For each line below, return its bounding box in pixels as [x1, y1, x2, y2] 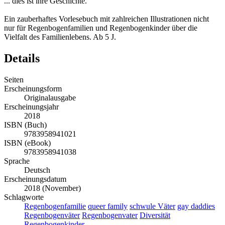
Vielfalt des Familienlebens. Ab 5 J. [4, 33, 116, 42]
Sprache [4, 157, 30, 166]
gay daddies [177, 202, 215, 211]
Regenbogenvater [82, 211, 138, 220]
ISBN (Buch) [4, 121, 47, 130]
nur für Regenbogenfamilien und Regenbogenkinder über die [4, 24, 197, 33]
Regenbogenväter [24, 211, 80, 220]
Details [4, 52, 40, 65]
